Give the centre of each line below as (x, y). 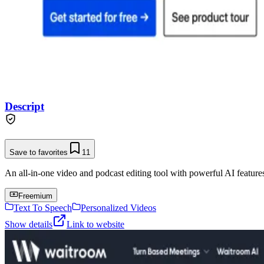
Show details (29, 224)
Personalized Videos (118, 207)
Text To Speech (43, 207)
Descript (24, 106)
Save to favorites (39, 152)
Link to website (95, 224)
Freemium (35, 196)
